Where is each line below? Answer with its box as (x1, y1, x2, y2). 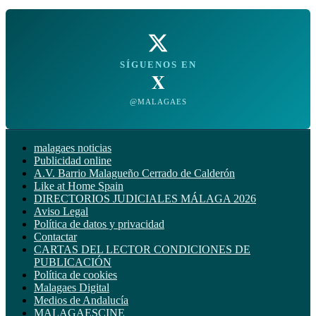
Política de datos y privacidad (34, 217, 164, 230)
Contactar (34, 230, 77, 243)
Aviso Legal (34, 205, 88, 217)
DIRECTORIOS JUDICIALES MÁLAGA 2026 (34, 192, 256, 205)
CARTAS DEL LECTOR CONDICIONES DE (34, 243, 250, 255)
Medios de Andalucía (34, 293, 128, 306)
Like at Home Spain (34, 179, 123, 192)
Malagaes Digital (34, 281, 109, 293)
